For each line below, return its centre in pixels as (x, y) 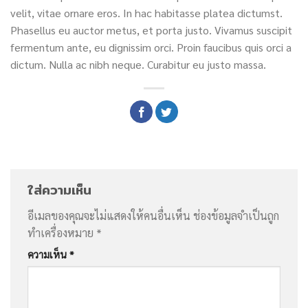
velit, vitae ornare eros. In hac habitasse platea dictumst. (146, 12)
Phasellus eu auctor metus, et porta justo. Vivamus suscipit (151, 30)
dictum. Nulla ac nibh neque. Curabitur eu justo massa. (138, 64)
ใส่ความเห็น (59, 189)
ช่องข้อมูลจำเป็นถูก (236, 215)
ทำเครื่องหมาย (62, 232)
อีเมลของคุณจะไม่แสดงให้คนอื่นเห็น (109, 215)
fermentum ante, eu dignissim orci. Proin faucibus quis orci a (151, 47)
